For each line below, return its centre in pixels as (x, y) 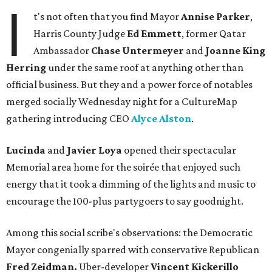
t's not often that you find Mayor (107, 17)
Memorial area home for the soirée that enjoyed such (123, 167)
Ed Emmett (154, 34)
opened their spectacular (179, 150)
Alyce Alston (161, 119)
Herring (26, 68)
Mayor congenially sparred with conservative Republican (133, 250)
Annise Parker (216, 17)
